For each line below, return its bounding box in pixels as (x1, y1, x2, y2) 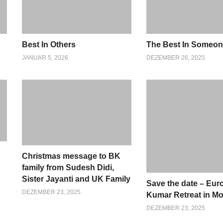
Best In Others (21, 40, 76, 49)
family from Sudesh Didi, (21, 163, 114, 172)
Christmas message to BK (21, 152, 120, 161)
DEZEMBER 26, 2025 (146, 54, 206, 62)
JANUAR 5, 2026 (21, 54, 68, 62)
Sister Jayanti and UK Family (21, 175, 130, 184)
